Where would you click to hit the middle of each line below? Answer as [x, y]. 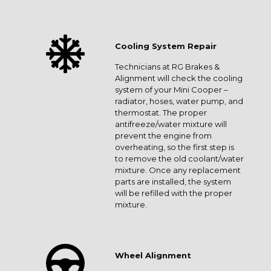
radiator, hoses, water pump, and [179, 101]
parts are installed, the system [173, 181]
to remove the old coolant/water [179, 158]
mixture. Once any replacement [178, 170]
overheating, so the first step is [175, 147]
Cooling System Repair [166, 46]
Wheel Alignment [153, 255]
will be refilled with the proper [174, 193]
